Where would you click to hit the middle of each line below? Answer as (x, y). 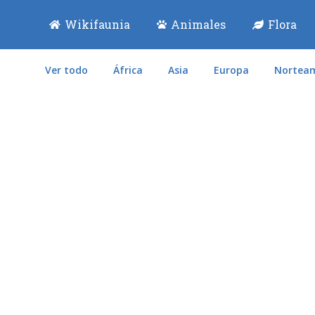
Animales (198, 24)
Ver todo (66, 70)
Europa (231, 70)
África (128, 70)
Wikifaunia (97, 24)
